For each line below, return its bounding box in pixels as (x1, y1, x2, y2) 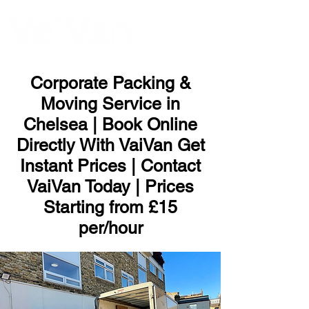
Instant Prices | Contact (20, 156, 201, 176)
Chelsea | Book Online (23, 114, 197, 134)
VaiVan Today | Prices (27, 177, 194, 197)
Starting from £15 (43, 197, 177, 217)
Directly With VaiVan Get (16, 135, 205, 155)
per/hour (78, 218, 143, 238)
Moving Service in (41, 94, 180, 114)
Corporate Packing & (30, 73, 191, 93)
